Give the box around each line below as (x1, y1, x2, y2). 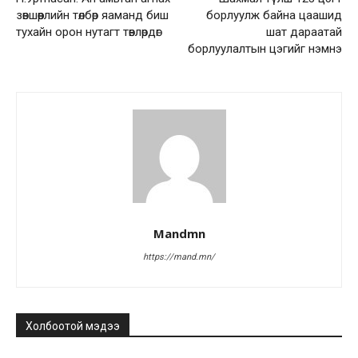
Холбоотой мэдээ (26, 319, 120, 332)
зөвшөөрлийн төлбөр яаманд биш (16, 7, 169, 22)
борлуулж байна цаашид (205, 7, 342, 22)
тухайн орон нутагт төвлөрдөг (16, 24, 161, 39)
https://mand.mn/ (143, 251, 215, 262)
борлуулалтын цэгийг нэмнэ (187, 41, 342, 56)
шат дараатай (265, 24, 342, 39)
